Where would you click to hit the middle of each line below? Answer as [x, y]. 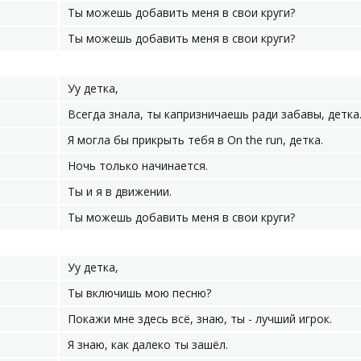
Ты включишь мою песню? [139, 293]
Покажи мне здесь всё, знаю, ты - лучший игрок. [200, 319]
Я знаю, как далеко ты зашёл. [148, 344]
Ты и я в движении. [120, 191]
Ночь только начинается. [138, 166]
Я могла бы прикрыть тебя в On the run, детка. [195, 140]
